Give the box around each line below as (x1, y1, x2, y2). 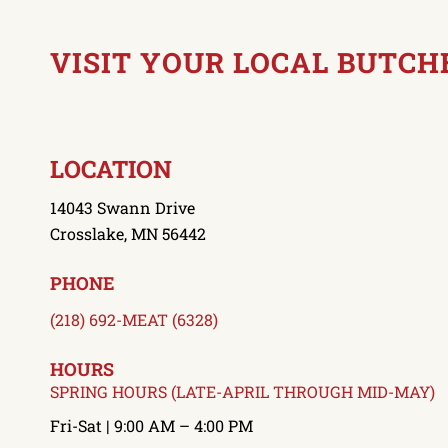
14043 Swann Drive (50, 197, 195, 219)
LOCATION (50, 152, 172, 185)
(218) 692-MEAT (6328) (50, 308, 218, 330)
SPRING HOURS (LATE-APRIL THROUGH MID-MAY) (50, 380, 435, 402)
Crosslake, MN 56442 (50, 223, 206, 245)
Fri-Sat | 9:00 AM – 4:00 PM (50, 415, 253, 437)
